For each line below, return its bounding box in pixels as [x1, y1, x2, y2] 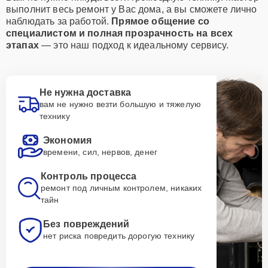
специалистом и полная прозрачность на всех [6, 28, 233, 38]
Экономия [43, 135, 92, 145]
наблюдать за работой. [6, 16, 112, 26]
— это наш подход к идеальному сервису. [38, 40, 229, 50]
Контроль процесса [40, 171, 137, 181]
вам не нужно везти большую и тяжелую [39, 99, 202, 109]
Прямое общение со [111, 16, 209, 26]
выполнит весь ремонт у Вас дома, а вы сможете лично [6, 4, 257, 14]
